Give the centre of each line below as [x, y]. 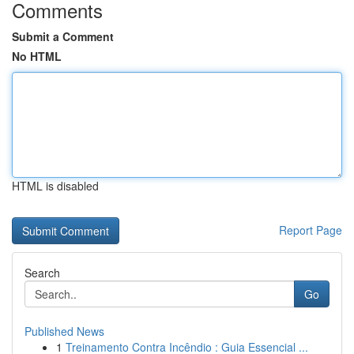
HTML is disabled [55, 186]
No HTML [37, 56]
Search [42, 273]
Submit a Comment [63, 36]
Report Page [311, 230]
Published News [64, 331]
